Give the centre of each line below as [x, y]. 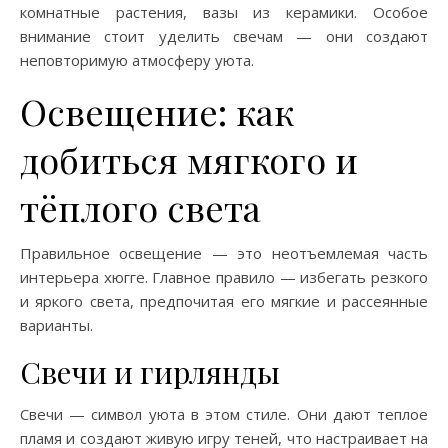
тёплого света [140, 207]
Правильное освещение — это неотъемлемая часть [224, 253]
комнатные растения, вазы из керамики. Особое [224, 12]
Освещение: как [157, 111]
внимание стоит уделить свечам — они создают [224, 36]
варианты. [56, 325]
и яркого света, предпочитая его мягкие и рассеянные [224, 301]
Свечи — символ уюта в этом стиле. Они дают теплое [224, 414]
